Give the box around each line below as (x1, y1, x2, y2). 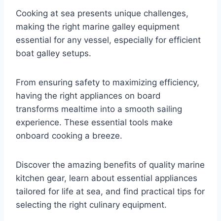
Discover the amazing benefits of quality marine (16, 160, 205, 170)
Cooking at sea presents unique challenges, (16, 8, 188, 19)
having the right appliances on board (16, 91, 161, 101)
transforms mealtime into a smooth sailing (16, 104, 182, 114)
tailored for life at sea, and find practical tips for (16, 186, 205, 197)
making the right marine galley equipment (16, 22, 180, 32)
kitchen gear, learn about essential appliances (16, 173, 197, 184)
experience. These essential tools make (16, 117, 173, 128)
